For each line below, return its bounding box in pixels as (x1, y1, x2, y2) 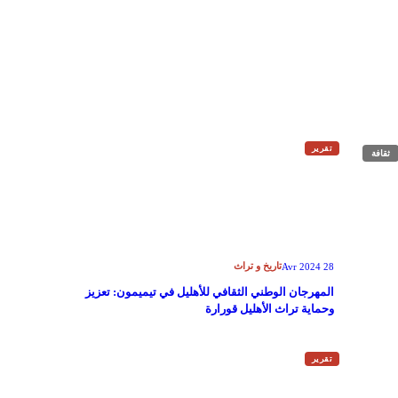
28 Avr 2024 (323, 260, 334, 272)
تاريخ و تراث (234, 260, 282, 271)
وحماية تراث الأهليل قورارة (205, 302, 334, 315)
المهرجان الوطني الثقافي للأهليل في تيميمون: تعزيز (85, 285, 334, 298)
